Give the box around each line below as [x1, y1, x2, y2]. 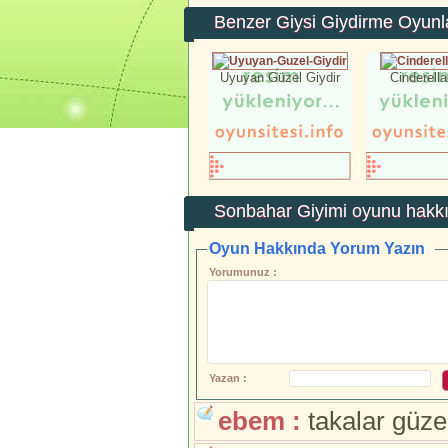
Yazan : [208, 371, 247, 384]
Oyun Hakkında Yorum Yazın [208, 240, 425, 257]
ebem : [218, 406, 301, 435]
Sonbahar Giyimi [214, 201, 347, 221]
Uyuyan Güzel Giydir [220, 70, 340, 85]
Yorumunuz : [208, 265, 277, 278]
